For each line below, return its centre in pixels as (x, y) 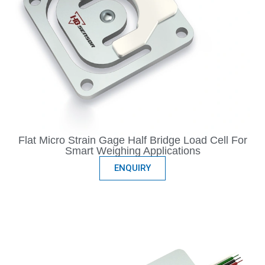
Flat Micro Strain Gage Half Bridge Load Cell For (132, 140)
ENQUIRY (132, 168)
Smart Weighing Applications (132, 151)
